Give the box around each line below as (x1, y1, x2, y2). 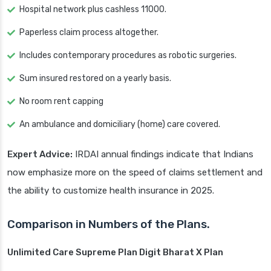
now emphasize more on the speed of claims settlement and (7, 167, 263, 178)
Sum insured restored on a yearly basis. (19, 73, 171, 84)
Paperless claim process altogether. (19, 27, 158, 38)
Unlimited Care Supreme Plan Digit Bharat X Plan (7, 247, 223, 258)
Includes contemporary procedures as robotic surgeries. (19, 50, 237, 61)
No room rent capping (19, 96, 103, 107)
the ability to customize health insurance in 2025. (7, 185, 214, 197)
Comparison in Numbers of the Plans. (7, 217, 210, 232)
